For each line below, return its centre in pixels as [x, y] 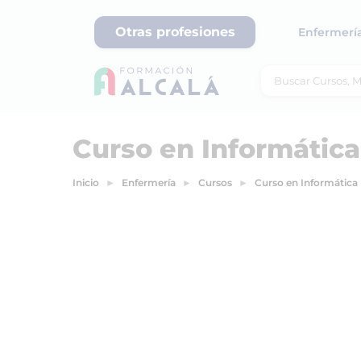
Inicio [86, 183]
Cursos [215, 183]
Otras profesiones [175, 32]
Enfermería [149, 183]
